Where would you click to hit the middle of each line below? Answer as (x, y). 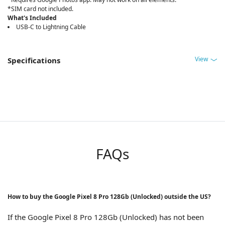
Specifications (34, 60)
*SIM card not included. (40, 9)
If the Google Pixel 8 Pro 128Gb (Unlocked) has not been (106, 217)
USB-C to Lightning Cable (51, 27)
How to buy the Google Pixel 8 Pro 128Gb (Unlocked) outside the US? (109, 196)
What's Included (32, 18)
